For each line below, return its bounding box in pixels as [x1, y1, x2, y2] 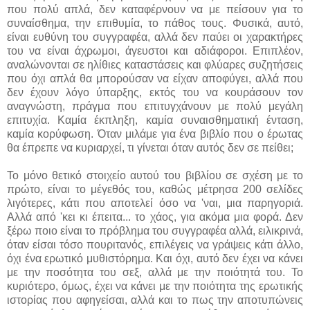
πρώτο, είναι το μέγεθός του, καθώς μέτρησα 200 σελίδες [7, 183, 303, 195]
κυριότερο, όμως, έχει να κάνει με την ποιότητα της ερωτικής [7, 280, 303, 292]
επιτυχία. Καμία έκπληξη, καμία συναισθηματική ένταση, [7, 113, 303, 126]
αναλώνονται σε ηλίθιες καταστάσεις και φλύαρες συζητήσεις [7, 58, 303, 71]
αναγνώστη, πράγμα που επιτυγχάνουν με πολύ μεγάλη [7, 100, 303, 112]
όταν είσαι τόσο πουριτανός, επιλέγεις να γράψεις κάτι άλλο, [7, 238, 303, 250]
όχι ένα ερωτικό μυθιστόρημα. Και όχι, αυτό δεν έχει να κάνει [7, 252, 303, 264]
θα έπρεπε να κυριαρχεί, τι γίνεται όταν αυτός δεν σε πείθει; [7, 141, 293, 154]
